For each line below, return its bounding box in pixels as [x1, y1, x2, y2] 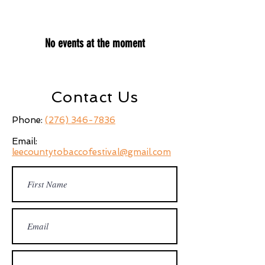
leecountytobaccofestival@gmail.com [12, 147, 171, 157]
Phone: [12, 115, 45, 125]
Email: [12, 136, 37, 147]
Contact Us [51, 88, 138, 106]
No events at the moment [44, 36, 145, 50]
